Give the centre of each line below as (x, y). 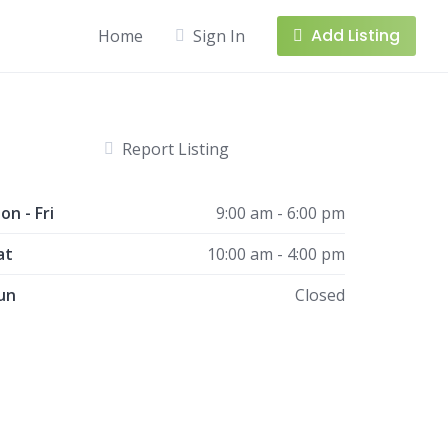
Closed (320, 295)
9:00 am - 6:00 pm (281, 213)
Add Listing (355, 35)
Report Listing (176, 149)
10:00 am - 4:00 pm (276, 254)
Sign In (219, 36)
